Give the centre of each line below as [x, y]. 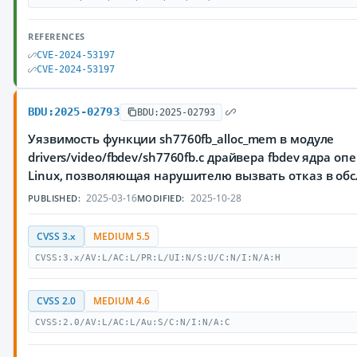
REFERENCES [57, 36]
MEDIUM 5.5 [122, 236]
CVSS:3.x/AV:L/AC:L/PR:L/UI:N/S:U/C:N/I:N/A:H [158, 258]
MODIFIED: [161, 198]
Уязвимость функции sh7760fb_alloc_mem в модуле [181, 139]
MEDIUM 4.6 [122, 301]
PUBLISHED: [54, 198]
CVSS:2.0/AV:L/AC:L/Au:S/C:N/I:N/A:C [133, 322]
